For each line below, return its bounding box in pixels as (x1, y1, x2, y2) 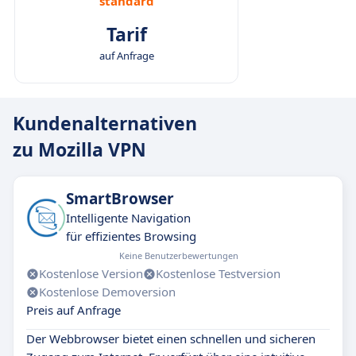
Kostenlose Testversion (156, 265, 281, 281)
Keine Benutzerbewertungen (118, 250, 238, 261)
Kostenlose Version (39, 265, 143, 281)
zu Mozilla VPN (13, 137, 146, 162)
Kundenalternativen (13, 110, 197, 136)
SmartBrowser (66, 188, 174, 209)
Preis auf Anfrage (26, 302, 121, 318)
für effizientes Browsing (66, 228, 196, 244)
